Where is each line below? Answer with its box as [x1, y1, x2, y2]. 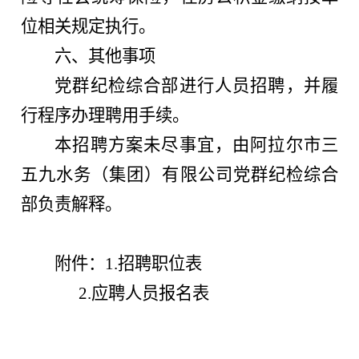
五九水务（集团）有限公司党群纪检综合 [21, 164, 338, 184]
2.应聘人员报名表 [54, 283, 210, 303]
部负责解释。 [21, 194, 123, 214]
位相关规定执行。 [21, 16, 156, 36]
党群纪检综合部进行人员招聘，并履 [54, 75, 338, 95]
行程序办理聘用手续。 [21, 105, 190, 125]
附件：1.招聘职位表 [54, 253, 203, 273]
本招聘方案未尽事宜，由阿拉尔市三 [54, 135, 338, 155]
